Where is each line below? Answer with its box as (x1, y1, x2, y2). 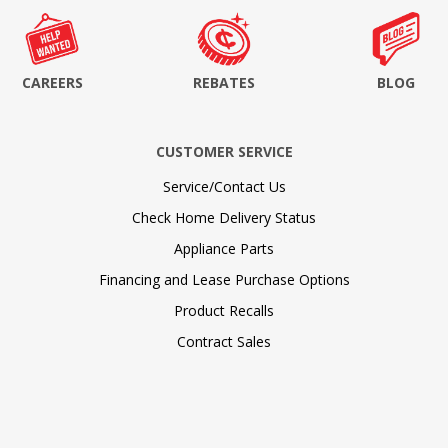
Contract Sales (177, 331, 271, 351)
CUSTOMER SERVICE (155, 141, 293, 161)
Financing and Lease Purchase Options (98, 269, 350, 289)
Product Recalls (174, 300, 274, 320)
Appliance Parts (174, 238, 274, 258)
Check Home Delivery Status (132, 207, 316, 227)
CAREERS (21, 72, 83, 92)
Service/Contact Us (162, 176, 286, 196)
